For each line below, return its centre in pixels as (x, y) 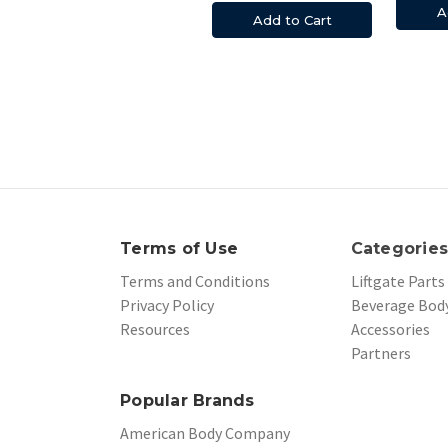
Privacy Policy (167, 304)
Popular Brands (187, 400)
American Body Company (205, 432)
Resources (155, 328)
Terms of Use (179, 248)
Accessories (390, 328)
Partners (380, 352)
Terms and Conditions (195, 280)
